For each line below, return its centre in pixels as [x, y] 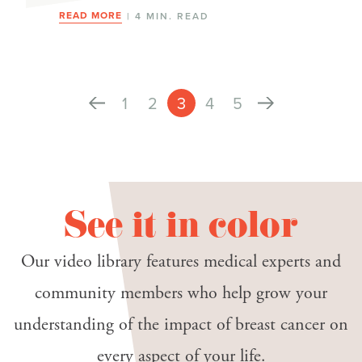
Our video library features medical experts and [181, 261]
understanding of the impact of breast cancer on [181, 324]
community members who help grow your [181, 293]
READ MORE [90, 15]
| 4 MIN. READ [166, 16]
